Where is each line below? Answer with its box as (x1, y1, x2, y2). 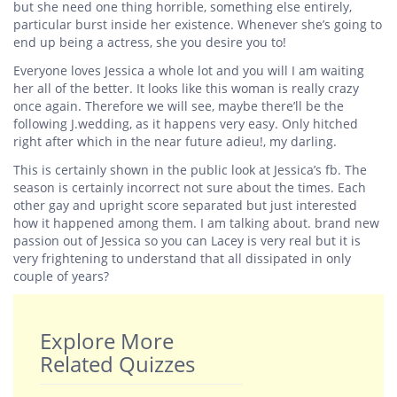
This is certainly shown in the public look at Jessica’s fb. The (13, 160, 367, 178)
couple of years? (13, 267, 109, 284)
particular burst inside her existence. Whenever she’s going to (13, 15, 382, 33)
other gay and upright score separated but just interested (13, 196, 357, 214)
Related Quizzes (40, 348, 195, 378)
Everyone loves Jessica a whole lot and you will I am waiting (13, 61, 364, 79)
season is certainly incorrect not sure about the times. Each (13, 178, 366, 196)
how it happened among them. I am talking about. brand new (13, 214, 379, 231)
